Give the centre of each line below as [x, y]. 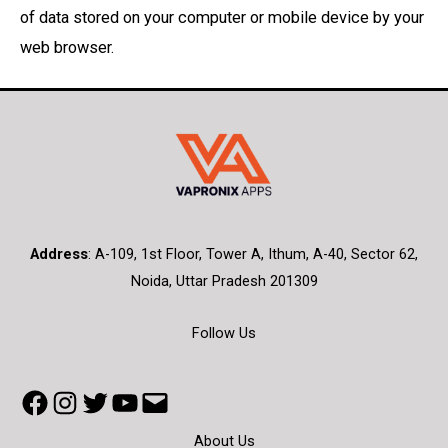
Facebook [71, 401]
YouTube [156, 401]
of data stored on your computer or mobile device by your [222, 17]
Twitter [116, 401]
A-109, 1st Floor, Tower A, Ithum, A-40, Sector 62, [256, 254]
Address [59, 254]
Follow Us [224, 333]
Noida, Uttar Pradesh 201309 [224, 281]
